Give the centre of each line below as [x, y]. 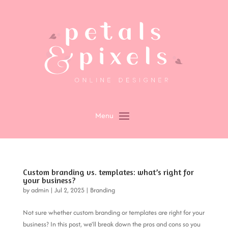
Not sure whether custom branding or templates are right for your [113, 213]
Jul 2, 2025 [69, 190]
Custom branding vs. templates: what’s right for [108, 172]
